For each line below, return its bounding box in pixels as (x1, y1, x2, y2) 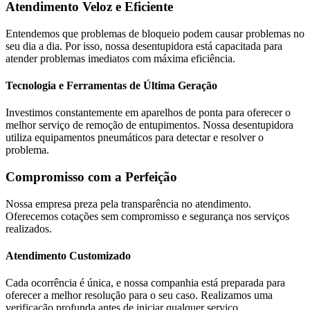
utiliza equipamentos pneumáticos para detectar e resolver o (6, 131, 264, 144)
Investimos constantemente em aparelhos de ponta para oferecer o (6, 107, 291, 119)
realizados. (6, 222, 52, 235)
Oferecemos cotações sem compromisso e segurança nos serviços (6, 210, 289, 222)
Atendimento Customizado (6, 250, 131, 262)
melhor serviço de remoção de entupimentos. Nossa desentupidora (6, 119, 293, 131)
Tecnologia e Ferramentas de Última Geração (6, 80, 217, 92)
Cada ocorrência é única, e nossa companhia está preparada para (6, 277, 285, 289)
